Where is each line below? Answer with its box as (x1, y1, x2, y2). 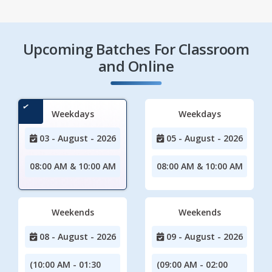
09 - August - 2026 (164, 230, 243, 242)
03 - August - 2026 (37, 132, 116, 144)
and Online (98, 55, 174, 76)
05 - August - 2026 (164, 132, 243, 144)
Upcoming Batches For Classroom (22, 38, 250, 59)
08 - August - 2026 (37, 230, 116, 242)
